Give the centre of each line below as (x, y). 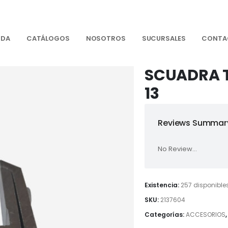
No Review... (178, 149)
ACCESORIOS (206, 215)
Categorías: (165, 215)
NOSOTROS (106, 38)
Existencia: (163, 185)
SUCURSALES (164, 38)
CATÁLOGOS (48, 38)
